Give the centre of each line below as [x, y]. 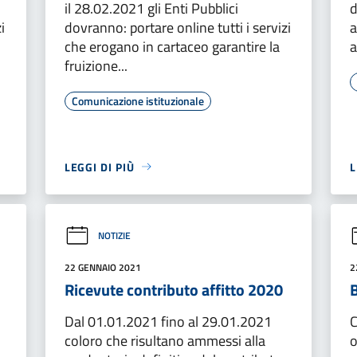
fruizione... [96, 65]
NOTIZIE [114, 236]
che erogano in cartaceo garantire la [172, 46]
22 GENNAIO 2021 [102, 267]
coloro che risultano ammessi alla [165, 340]
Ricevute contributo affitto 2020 [173, 289]
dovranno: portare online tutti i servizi [177, 27]
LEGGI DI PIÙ [99, 167]
